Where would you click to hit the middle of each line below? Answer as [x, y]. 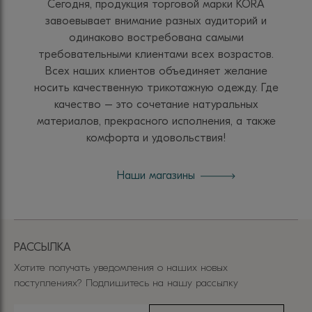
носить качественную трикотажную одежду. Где [156, 87]
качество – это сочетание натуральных [156, 104]
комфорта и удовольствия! [156, 138]
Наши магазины [156, 175]
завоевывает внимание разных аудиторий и [156, 21]
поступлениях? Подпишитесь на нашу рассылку [126, 282]
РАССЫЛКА [42, 247]
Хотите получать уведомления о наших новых [121, 267]
